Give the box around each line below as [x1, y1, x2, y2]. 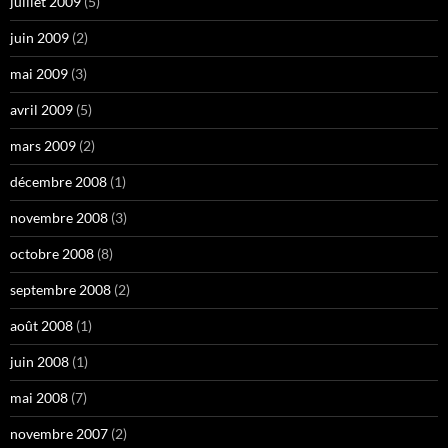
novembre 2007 [10, 424, 108, 442]
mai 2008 [10, 388, 68, 406]
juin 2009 [10, 28, 69, 46]
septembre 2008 [10, 280, 111, 298]
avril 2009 [10, 100, 73, 118]
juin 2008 [10, 352, 69, 370]
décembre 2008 [10, 172, 107, 190]
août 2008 [10, 316, 73, 334]
